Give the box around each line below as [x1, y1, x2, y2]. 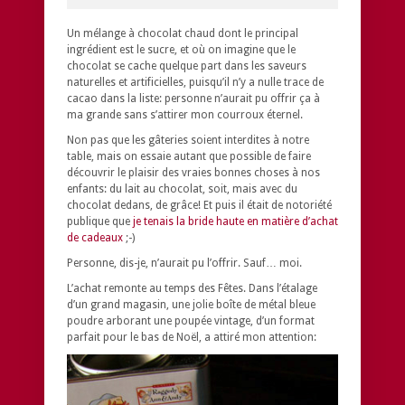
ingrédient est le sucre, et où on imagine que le [67, 42, 296, 56]
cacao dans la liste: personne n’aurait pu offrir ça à [67, 91, 320, 105]
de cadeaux [67, 231, 123, 244]
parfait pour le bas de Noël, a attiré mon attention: [67, 330, 316, 344]
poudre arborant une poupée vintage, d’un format [67, 314, 315, 327]
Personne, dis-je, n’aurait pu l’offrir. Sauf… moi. [67, 256, 302, 269]
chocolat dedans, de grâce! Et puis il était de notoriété [67, 198, 332, 212]
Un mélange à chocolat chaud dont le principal [67, 26, 298, 40]
